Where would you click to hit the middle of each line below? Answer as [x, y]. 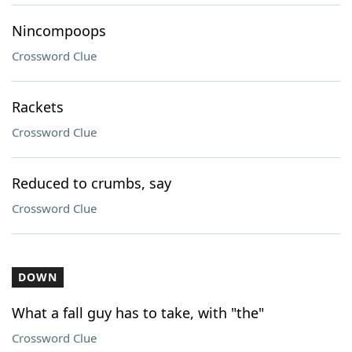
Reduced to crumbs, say [92, 183]
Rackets [38, 107]
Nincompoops [59, 31]
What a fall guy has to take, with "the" [138, 313]
